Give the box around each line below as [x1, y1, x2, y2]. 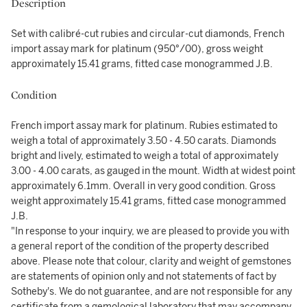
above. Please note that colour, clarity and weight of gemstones [11, 256, 291, 267]
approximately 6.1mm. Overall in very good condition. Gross [11, 180, 275, 192]
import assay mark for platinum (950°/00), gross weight [11, 43, 263, 55]
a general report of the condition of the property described [11, 241, 269, 252]
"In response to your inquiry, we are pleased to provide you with [11, 225, 289, 237]
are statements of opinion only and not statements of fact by [11, 271, 276, 282]
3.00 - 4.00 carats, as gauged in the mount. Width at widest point [11, 165, 295, 177]
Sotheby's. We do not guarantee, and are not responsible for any [11, 286, 292, 297]
